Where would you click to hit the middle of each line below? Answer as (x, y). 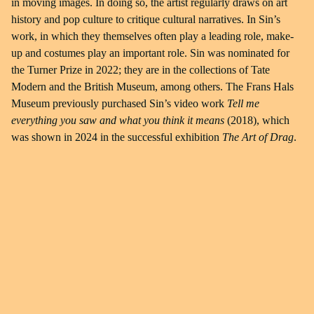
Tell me (243, 103)
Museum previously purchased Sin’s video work (119, 103)
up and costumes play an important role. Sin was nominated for (150, 53)
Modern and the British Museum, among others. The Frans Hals (152, 87)
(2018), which (257, 120)
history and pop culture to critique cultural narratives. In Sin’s (146, 19)
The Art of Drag (258, 137)
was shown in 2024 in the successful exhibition (117, 137)
